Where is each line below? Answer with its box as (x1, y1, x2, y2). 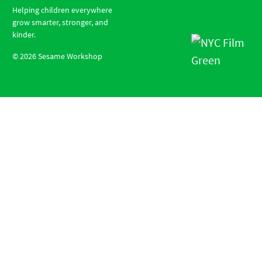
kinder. (12, 29, 36, 40)
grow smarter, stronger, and (12, 17, 108, 28)
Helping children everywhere (12, 5, 112, 16)
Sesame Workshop (36, 51, 102, 62)
